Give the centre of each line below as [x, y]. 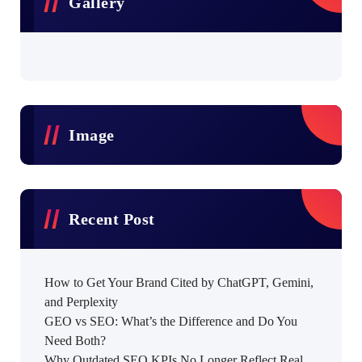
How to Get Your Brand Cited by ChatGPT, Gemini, [179, 282]
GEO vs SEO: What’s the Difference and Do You [171, 321]
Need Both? [75, 341]
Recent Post [112, 219]
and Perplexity [81, 302]
